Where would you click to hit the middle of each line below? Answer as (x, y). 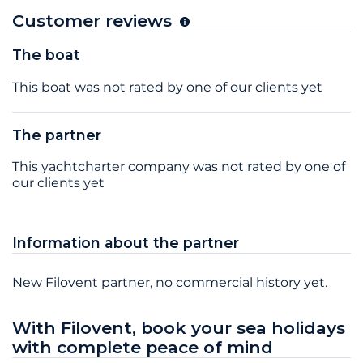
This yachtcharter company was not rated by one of (179, 167)
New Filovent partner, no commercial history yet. (170, 283)
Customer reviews (94, 21)
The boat (46, 55)
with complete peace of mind (143, 348)
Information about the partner (126, 243)
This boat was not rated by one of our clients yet (167, 87)
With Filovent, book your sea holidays (179, 328)
